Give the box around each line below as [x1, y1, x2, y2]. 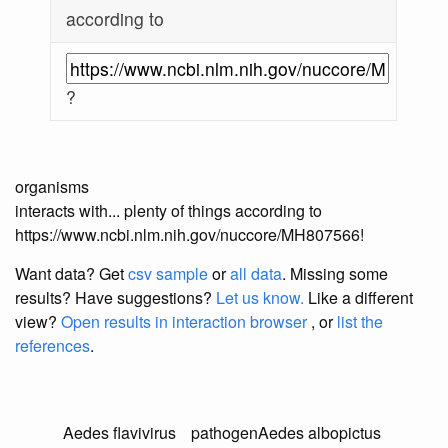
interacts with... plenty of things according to [15, 199, 322, 223]
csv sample [128, 262, 208, 286]
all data [230, 262, 282, 286]
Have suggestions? [75, 286, 216, 310]
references [15, 334, 90, 358]
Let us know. [216, 286, 304, 310]
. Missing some [282, 262, 388, 286]
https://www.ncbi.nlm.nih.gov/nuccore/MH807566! [15, 223, 364, 247]
